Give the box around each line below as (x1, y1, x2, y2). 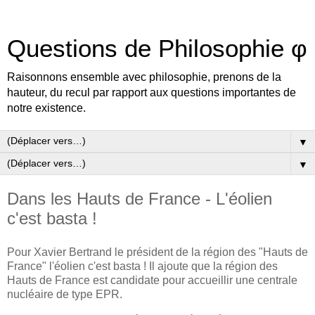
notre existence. (7, 102, 86, 114)
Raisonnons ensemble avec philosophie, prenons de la (7, 71, 281, 83)
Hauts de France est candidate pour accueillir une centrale (7, 274, 297, 286)
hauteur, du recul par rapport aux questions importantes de (7, 86, 296, 98)
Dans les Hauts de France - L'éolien (7, 189, 272, 208)
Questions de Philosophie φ (7, 35, 307, 62)
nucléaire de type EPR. (7, 288, 122, 300)
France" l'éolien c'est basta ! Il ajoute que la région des (7, 259, 278, 272)
